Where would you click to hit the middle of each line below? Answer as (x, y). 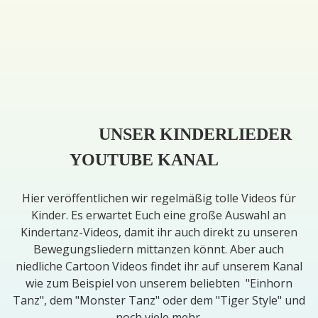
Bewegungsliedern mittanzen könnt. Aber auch (159, 249)
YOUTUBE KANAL (159, 159)
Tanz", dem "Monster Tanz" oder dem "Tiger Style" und (159, 300)
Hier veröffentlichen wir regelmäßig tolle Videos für (159, 198)
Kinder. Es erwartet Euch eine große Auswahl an (159, 215)
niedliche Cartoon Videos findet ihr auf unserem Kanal (159, 266)
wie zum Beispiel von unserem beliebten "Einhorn (159, 283)
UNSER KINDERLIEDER (195, 134)
